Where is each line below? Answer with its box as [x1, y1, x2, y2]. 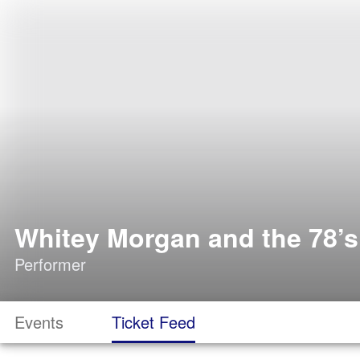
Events [14, 310, 63, 333]
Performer [14, 252, 86, 276]
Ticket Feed [112, 310, 195, 333]
